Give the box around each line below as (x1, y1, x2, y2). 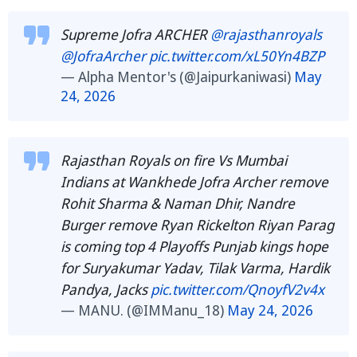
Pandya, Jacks (61, 279, 151, 299)
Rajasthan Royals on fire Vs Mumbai (61, 150, 287, 170)
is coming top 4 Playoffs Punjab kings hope (61, 236, 328, 256)
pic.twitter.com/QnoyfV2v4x (151, 279, 324, 299)
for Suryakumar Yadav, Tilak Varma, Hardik (61, 257, 330, 277)
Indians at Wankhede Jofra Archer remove (61, 171, 328, 191)
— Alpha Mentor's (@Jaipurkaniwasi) (61, 66, 294, 86)
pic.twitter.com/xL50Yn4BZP (149, 45, 324, 65)
